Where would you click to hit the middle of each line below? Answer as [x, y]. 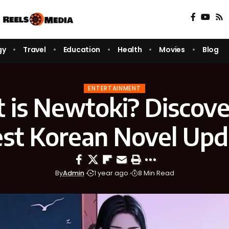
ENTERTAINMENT [114, 88]
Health [130, 49]
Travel [35, 49]
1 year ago [111, 173]
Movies [172, 49]
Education [82, 49]
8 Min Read [156, 173]
